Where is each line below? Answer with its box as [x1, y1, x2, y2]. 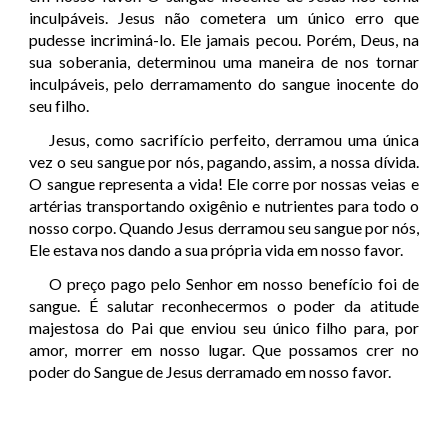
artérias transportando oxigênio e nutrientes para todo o [29, 196, 419, 216]
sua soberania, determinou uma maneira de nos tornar [29, 52, 419, 72]
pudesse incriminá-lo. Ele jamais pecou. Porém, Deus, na [29, 30, 419, 50]
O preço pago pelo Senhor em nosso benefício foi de [49, 274, 419, 294]
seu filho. [29, 96, 90, 116]
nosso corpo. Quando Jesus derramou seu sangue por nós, [29, 218, 419, 238]
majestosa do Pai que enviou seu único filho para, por [29, 318, 419, 338]
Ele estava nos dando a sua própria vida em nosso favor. [29, 240, 404, 260]
